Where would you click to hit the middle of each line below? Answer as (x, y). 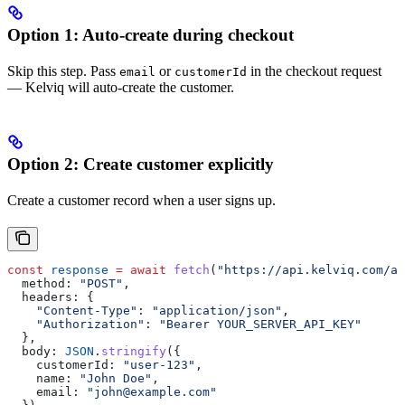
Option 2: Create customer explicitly (141, 165)
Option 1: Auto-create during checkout (151, 35)
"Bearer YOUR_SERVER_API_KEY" (257, 325)
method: (40, 284)
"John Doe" (112, 379)
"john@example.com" (148, 392)
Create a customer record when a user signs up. (141, 201)
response (76, 270)
